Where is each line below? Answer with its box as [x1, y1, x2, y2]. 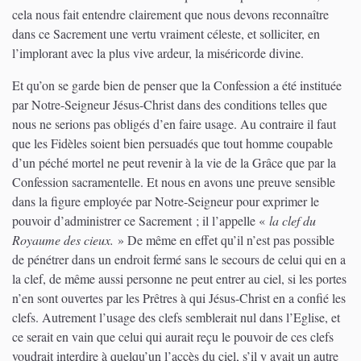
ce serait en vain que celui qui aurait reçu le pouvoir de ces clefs [12, 327, 334, 345]
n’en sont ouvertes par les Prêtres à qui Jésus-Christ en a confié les [12, 288, 346, 306]
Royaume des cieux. [12, 230, 118, 248]
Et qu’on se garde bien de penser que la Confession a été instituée [12, 76, 342, 93]
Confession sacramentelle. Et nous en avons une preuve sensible [12, 172, 335, 190]
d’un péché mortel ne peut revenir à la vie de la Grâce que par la [12, 153, 336, 171]
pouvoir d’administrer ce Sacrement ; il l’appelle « [12, 211, 269, 229]
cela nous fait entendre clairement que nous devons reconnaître [12, 5, 329, 23]
